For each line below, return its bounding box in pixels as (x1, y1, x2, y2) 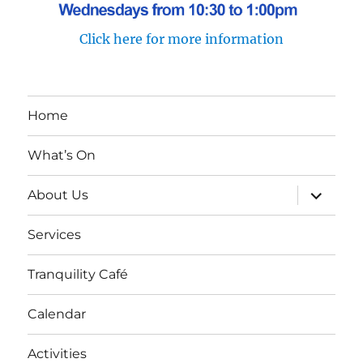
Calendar (28, 306, 87, 322)
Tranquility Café (28, 267, 129, 283)
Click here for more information (79, 30, 284, 47)
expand (295, 182, 351, 199)
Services (28, 227, 82, 243)
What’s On (28, 147, 96, 164)
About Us (28, 187, 89, 203)
